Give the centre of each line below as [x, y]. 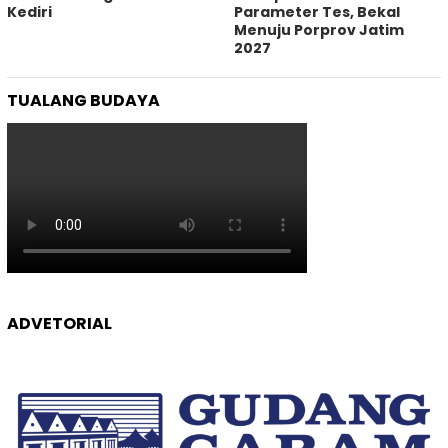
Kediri [29, 12]
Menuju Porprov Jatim [319, 30]
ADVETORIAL [59, 324]
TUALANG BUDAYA [83, 101]
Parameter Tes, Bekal [317, 12]
